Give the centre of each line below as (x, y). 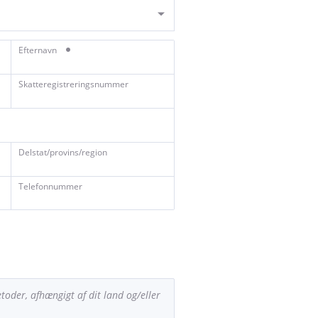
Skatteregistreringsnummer (73, 84)
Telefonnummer (50, 186)
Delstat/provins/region (63, 152)
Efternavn (39, 50)
